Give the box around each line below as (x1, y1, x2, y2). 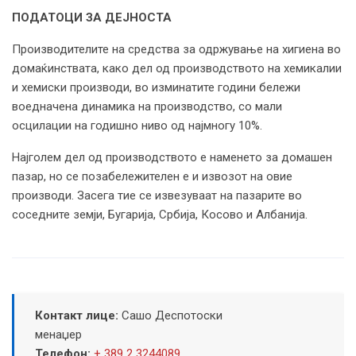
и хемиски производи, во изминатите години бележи (12, 79, 300, 95)
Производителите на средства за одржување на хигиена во (12, 41, 341, 56)
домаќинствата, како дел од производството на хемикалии (12, 60, 342, 75)
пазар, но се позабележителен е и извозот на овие (12, 168, 292, 184)
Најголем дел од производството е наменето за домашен (12, 149, 332, 164)
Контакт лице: (34, 308, 122, 323)
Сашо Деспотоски (121, 308, 222, 323)
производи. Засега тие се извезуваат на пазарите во (12, 188, 302, 203)
